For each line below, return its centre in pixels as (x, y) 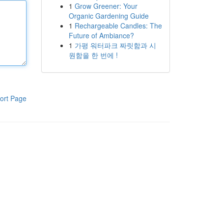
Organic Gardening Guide (109, 16)
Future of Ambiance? (101, 35)
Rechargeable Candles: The (118, 26)
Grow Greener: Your (106, 6)
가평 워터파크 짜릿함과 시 (115, 45)
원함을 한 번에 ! (93, 55)
